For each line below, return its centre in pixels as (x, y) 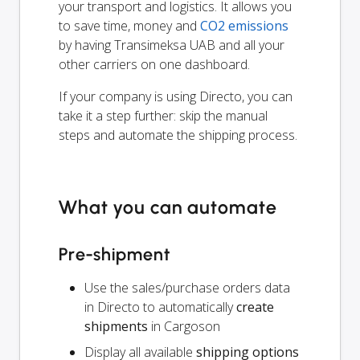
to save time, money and (129, 25)
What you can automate (168, 207)
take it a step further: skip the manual (163, 115)
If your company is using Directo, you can (176, 96)
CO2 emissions (244, 25)
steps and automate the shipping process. (178, 135)
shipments (116, 326)
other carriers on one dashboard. (154, 64)
